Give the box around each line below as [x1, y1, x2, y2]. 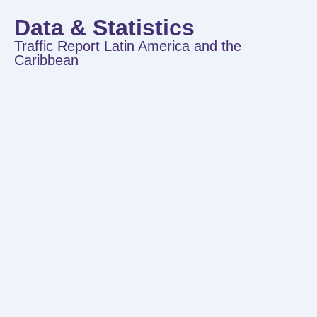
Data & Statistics [14, 14, 195, 40]
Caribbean [14, 52, 79, 68]
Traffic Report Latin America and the [14, 38, 241, 54]
